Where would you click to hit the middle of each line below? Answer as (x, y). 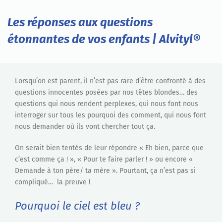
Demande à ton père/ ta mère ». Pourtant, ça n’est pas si (105, 171)
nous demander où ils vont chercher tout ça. (85, 127)
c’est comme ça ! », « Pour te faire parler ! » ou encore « (104, 160)
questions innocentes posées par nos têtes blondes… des (106, 93)
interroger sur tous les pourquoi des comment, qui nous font (111, 115)
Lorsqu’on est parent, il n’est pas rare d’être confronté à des (110, 81)
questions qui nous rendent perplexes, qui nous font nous (107, 104)
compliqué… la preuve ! (53, 182)
